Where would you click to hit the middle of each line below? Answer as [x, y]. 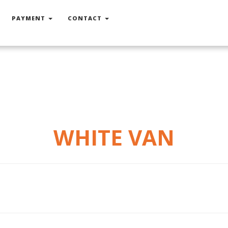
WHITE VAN [114, 137]
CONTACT [85, 18]
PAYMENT [29, 18]
